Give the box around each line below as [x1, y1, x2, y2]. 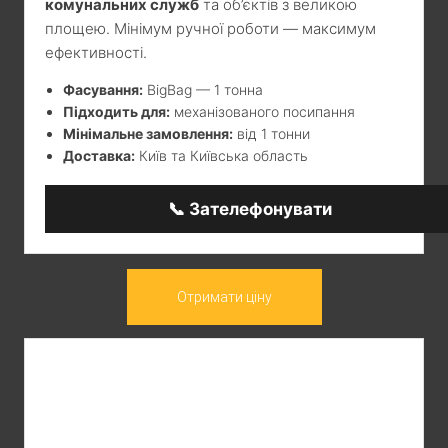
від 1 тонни [233, 124, 310, 142]
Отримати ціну [176, 288, 272, 305]
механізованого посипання [170, 102, 355, 120]
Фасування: [63, 80, 143, 98]
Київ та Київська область [135, 146, 308, 164]
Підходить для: [63, 102, 170, 120]
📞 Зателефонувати [168, 198, 332, 219]
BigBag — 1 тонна [143, 80, 263, 98]
